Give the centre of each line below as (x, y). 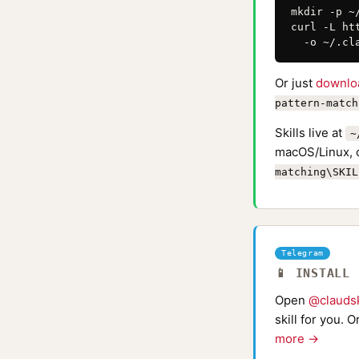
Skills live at (310, 133)
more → (297, 339)
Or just (295, 83)
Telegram (303, 253)
